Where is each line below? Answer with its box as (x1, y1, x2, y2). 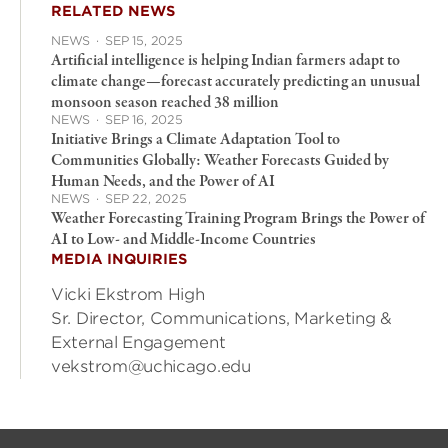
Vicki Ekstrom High (51, 285, 205, 304)
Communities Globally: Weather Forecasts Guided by (51, 150, 389, 172)
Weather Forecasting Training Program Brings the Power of (51, 208, 425, 230)
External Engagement (51, 333, 226, 352)
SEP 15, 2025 (105, 33, 183, 48)
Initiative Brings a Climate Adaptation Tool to (51, 129, 340, 151)
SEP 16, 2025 (105, 112, 183, 127)
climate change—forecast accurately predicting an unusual (51, 71, 420, 93)
